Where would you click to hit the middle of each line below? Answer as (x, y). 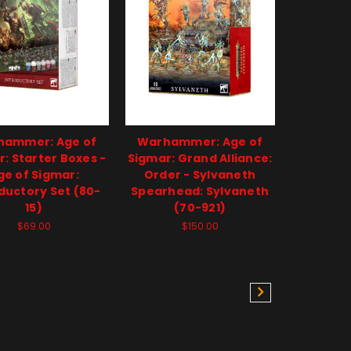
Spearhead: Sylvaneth (200, 192)
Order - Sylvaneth (200, 175)
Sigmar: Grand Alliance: (200, 159)
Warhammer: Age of (200, 142)
